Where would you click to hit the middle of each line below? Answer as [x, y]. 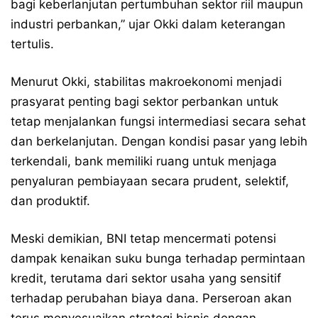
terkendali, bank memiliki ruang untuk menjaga [144, 161]
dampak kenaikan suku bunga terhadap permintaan [158, 258]
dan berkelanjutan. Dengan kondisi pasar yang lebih [159, 141]
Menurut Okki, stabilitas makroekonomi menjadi [146, 82]
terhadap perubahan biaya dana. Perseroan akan [151, 298]
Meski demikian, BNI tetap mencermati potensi [143, 238]
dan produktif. [50, 201]
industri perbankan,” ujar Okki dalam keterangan [148, 24]
